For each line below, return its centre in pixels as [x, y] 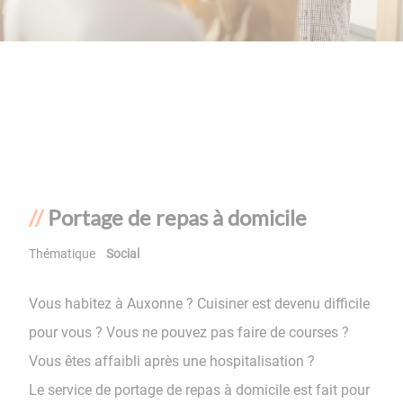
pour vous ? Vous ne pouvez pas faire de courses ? [189, 333]
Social [123, 255]
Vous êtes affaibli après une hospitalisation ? [172, 362]
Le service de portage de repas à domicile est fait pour [199, 390]
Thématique [62, 255]
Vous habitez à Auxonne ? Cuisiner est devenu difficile [199, 304]
